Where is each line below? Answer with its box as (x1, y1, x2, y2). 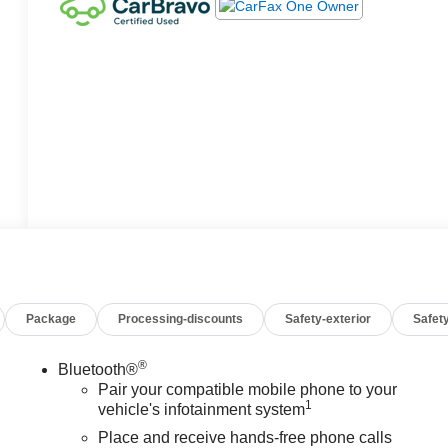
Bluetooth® (58, 361, 139, 379)
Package (26, 312, 77, 327)
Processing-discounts (118, 312, 244, 327)
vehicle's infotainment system (98, 401, 306, 419)
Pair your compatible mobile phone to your (98, 381, 398, 399)
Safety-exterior (285, 312, 372, 327)
